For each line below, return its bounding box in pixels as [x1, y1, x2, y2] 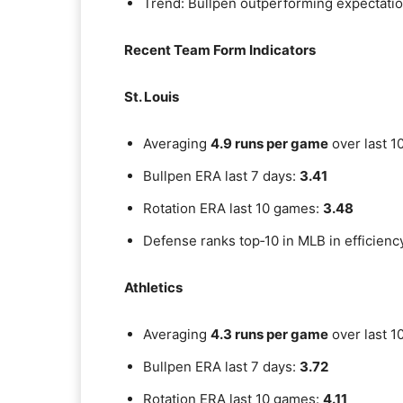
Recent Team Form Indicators [124, 41, 316, 58]
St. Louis [124, 88, 179, 105]
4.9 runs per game [210, 135, 328, 152]
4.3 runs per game [210, 326, 328, 343]
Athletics [124, 279, 183, 296]
